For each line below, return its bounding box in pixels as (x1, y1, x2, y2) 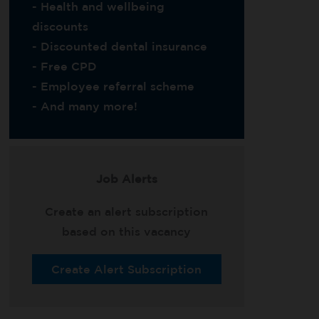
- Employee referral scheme (31, 80, 194, 93)
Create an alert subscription (45, 205, 209, 218)
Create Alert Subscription (51, 263, 202, 276)
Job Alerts (95, 172, 157, 185)
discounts (31, 20, 88, 33)
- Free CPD (31, 60, 97, 73)
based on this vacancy (62, 225, 192, 238)
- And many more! (31, 100, 137, 113)
